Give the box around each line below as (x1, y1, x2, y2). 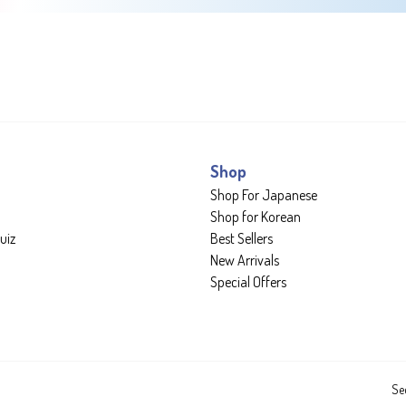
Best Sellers (210, 228, 273, 247)
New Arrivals (210, 250, 279, 269)
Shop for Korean (210, 207, 301, 226)
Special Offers (210, 272, 286, 291)
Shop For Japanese (210, 185, 317, 204)
